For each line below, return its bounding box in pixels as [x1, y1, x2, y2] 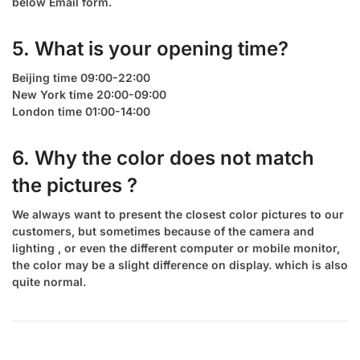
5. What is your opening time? [12, 36, 288, 60]
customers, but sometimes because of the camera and [12, 223, 314, 238]
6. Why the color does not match [12, 145, 314, 170]
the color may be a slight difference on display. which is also [12, 257, 348, 272]
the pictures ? [12, 173, 137, 197]
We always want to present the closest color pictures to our [12, 207, 344, 221]
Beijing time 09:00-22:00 [12, 70, 150, 84]
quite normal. [12, 274, 86, 288]
